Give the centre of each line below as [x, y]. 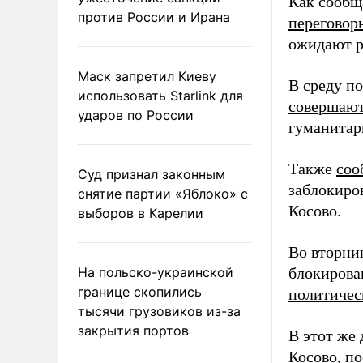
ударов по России [136, 115]
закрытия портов [133, 330]
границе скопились [140, 291]
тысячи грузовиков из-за [159, 311]
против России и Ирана [154, 17]
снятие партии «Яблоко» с [163, 193]
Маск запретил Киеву [147, 76]
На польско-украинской [156, 272]
